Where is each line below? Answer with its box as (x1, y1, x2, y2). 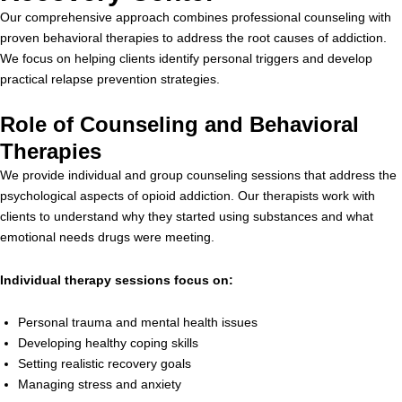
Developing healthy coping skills (18, 336, 198, 350)
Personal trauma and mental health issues (18, 315, 258, 329)
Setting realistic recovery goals (18, 356, 191, 371)
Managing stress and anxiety (18, 377, 181, 391)
